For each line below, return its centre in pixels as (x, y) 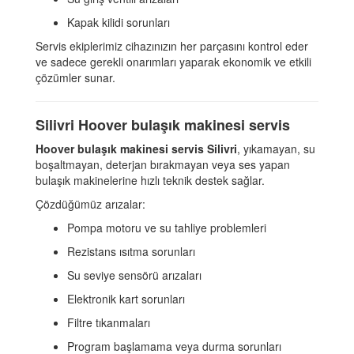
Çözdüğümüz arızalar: (90, 204)
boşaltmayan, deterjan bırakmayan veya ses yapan (163, 165)
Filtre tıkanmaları (109, 323)
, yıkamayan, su (276, 149)
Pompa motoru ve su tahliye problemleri (167, 228)
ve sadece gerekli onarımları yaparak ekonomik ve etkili (173, 62)
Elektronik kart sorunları (126, 299)
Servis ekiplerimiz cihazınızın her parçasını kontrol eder (172, 46)
